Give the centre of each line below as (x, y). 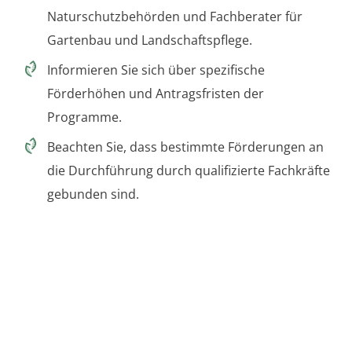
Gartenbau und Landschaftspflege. (150, 40)
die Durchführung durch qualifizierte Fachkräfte (189, 170)
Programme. (84, 117)
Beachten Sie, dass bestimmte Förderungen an (185, 147)
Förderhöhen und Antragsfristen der (156, 93)
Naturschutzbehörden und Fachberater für (175, 16)
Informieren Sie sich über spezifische (156, 70)
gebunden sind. (93, 194)
